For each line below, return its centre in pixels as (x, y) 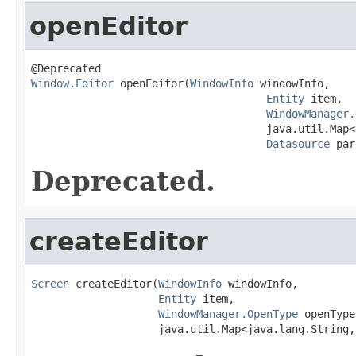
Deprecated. (123, 181)
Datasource (298, 143)
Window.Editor (72, 83)
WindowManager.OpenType (228, 313)
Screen (50, 283)
